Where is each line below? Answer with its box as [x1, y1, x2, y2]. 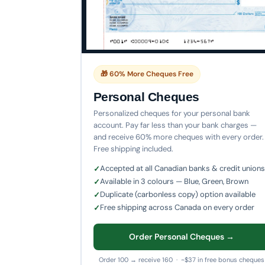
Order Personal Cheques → [129, 231, 235, 242]
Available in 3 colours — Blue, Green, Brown [99, 176, 248, 186]
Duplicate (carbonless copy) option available [99, 189, 256, 199]
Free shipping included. [93, 143, 173, 154]
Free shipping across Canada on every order [99, 202, 254, 212]
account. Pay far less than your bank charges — [93, 119, 257, 130]
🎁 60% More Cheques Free [100, 69, 193, 79]
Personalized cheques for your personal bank [93, 108, 250, 118]
